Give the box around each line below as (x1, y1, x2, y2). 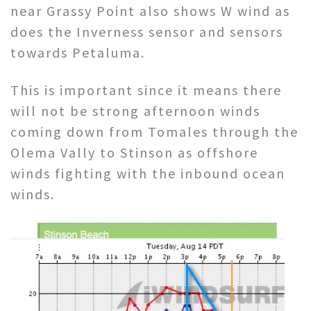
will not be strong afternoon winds (10, 102, 260, 120)
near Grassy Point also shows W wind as (10, 2, 290, 20)
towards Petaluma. (10, 44, 145, 62)
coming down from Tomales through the (10, 123, 299, 141)
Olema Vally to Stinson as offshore (10, 144, 258, 162)
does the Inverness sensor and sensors (10, 23, 283, 41)
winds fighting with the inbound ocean (10, 165, 285, 183)
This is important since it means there (10, 81, 282, 99)
